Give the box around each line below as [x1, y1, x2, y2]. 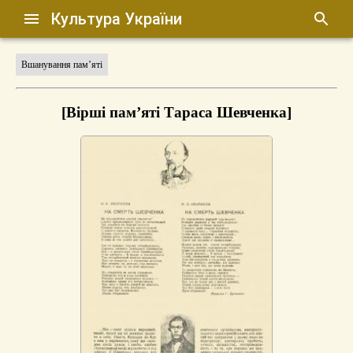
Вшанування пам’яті [21, 59, 102, 70]
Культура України [50, 9, 183, 28]
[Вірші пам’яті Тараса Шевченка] [61, 103, 292, 121]
